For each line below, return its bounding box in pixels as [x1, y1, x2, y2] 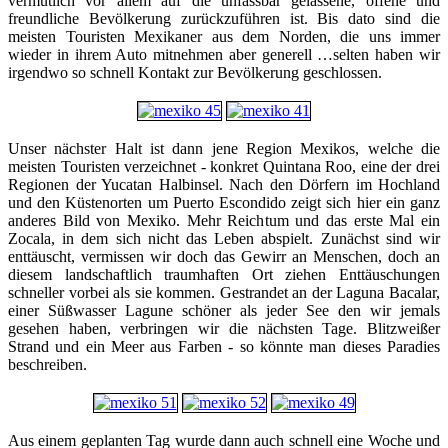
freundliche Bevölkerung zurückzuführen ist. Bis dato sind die [8, 10, 440, 28]
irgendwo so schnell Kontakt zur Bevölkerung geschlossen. [8, 64, 382, 82]
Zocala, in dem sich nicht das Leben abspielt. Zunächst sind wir [8, 230, 440, 248]
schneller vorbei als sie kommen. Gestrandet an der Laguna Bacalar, [8, 284, 440, 302]
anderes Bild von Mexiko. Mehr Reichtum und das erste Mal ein [8, 212, 440, 230]
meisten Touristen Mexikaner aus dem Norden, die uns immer [8, 28, 440, 46]
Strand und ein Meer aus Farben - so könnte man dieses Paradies [8, 338, 440, 356]
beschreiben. [8, 356, 87, 374]
